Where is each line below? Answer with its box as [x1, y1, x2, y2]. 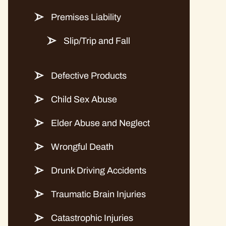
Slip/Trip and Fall [64, 36, 130, 46]
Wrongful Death [51, 142, 114, 152]
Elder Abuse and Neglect [51, 118, 150, 128]
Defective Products [51, 71, 127, 81]
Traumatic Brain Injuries [51, 189, 146, 199]
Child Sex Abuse [51, 94, 117, 104]
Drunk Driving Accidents [51, 165, 146, 176]
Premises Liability [51, 12, 121, 22]
